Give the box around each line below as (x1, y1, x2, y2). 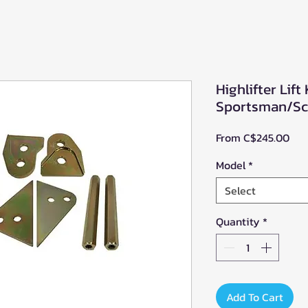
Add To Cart (226, 288, 283, 305)
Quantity (216, 212, 260, 230)
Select (225, 181, 256, 199)
